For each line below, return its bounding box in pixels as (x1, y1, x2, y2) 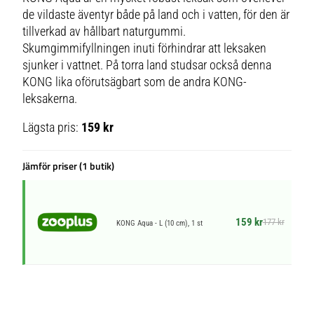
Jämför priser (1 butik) (22, 158, 115, 174)
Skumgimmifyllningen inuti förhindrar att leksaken (22, 41, 267, 55)
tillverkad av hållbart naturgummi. (22, 24, 186, 39)
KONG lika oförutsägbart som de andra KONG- (22, 74, 247, 89)
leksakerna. (22, 91, 78, 106)
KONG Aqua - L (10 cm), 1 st (116, 217, 203, 228)
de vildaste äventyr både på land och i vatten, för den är (22, 7, 290, 22)
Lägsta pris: (22, 121, 82, 135)
